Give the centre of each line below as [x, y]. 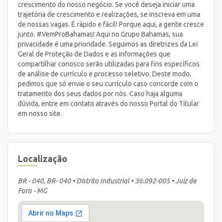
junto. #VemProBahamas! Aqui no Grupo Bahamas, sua [100, 34]
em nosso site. [40, 113]
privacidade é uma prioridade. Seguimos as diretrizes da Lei [108, 44]
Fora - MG [32, 191]
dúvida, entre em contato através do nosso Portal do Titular [109, 103]
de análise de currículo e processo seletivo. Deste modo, [105, 74]
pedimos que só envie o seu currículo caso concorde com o [108, 83]
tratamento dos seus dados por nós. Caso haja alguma [100, 93]
